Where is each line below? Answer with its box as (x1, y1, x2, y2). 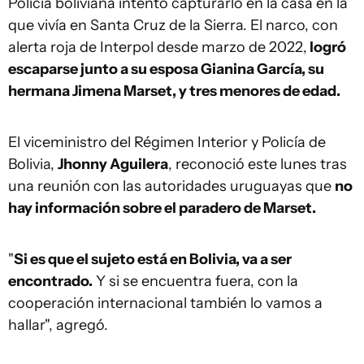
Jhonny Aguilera (58, 155, 168, 174)
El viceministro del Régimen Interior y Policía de (8, 133, 326, 152)
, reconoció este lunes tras (168, 155, 347, 174)
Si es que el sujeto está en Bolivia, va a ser (14, 250, 292, 269)
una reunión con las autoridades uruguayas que (8, 177, 335, 196)
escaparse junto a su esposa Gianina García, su (8, 60, 324, 79)
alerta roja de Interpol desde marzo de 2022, (8, 38, 307, 57)
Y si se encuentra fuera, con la (93, 272, 298, 291)
